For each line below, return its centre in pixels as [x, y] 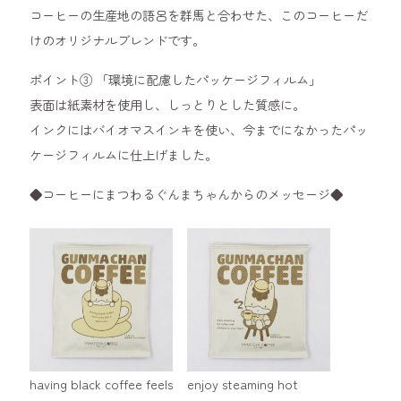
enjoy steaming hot [243, 383]
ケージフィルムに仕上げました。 [124, 154]
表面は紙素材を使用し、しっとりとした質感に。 [168, 104]
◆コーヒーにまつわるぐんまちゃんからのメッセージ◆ [187, 193]
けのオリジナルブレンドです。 [118, 39]
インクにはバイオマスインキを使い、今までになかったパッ [199, 129]
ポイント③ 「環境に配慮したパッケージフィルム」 [176, 79]
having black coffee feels [102, 383]
